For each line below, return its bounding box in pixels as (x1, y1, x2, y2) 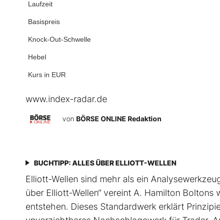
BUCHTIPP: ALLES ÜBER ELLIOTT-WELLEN (34, 159, 176, 167)
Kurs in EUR (28, 71, 66, 79)
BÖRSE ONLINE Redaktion (76, 114, 162, 123)
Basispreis (28, 18, 60, 26)
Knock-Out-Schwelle (28, 35, 91, 44)
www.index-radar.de (26, 94, 107, 105)
